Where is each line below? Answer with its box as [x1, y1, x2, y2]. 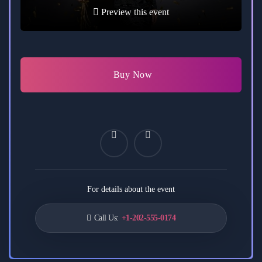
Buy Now [113, 69, 153, 80]
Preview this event [99, 6, 169, 17]
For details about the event [87, 184, 175, 194]
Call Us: [94, 213, 119, 222]
